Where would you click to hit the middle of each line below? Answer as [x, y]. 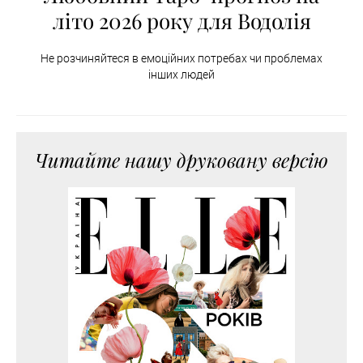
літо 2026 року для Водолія [181, 21]
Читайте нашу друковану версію [181, 160]
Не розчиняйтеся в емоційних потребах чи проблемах [181, 59]
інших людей [181, 75]
